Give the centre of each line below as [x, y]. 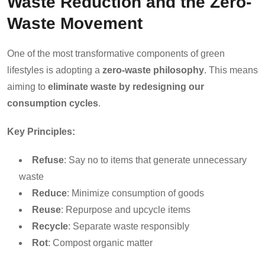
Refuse [48, 160]
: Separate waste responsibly [129, 226]
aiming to [28, 86]
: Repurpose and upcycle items [126, 209]
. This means [231, 70]
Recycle [50, 226]
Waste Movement [75, 23]
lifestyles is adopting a [55, 70]
